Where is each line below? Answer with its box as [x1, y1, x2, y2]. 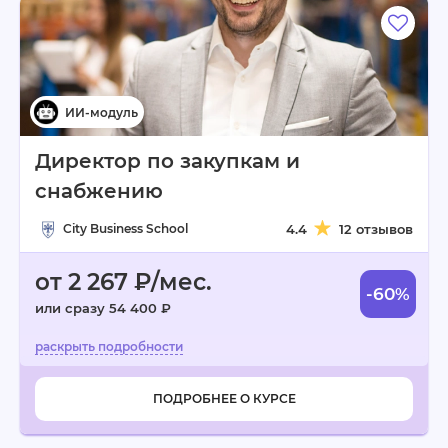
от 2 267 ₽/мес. [35, 268, 212, 296]
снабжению [35, 179, 163, 203]
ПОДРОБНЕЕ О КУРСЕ [152, 391, 296, 406]
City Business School [63, 221, 188, 236]
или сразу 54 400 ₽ [35, 300, 171, 316]
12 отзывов [339, 221, 413, 237]
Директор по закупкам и [35, 149, 300, 173]
